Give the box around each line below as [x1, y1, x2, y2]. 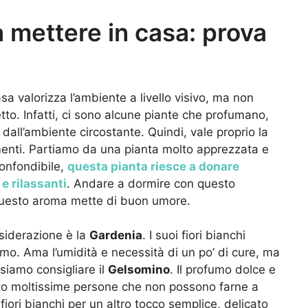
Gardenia [89, 228, 142, 243]
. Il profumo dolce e [170, 263, 276, 277]
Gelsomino [108, 263, 170, 277]
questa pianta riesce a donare [67, 159, 239, 173]
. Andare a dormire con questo [67, 176, 235, 190]
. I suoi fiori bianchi [142, 228, 245, 243]
